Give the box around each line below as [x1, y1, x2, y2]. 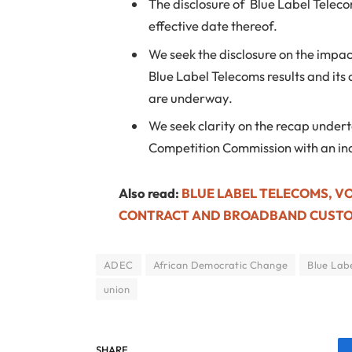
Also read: [119, 184, 182, 201]
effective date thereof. [148, 17, 278, 35]
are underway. [148, 89, 233, 106]
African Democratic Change [152, 258, 288, 271]
